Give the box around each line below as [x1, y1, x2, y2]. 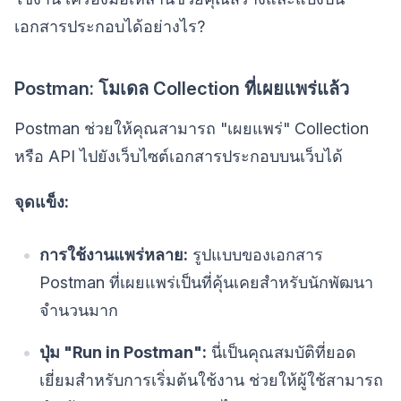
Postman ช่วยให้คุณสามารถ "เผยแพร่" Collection [14, 118, 369, 138]
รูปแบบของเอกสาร [188, 244, 323, 264]
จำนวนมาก [39, 300, 118, 320]
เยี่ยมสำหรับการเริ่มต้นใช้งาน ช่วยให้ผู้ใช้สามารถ [39, 370, 383, 389]
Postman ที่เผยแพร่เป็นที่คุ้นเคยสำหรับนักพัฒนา [39, 272, 373, 292]
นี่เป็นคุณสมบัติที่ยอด [207, 342, 356, 362]
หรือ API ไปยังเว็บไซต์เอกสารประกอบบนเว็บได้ [14, 146, 343, 166]
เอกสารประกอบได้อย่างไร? [14, 16, 205, 36]
